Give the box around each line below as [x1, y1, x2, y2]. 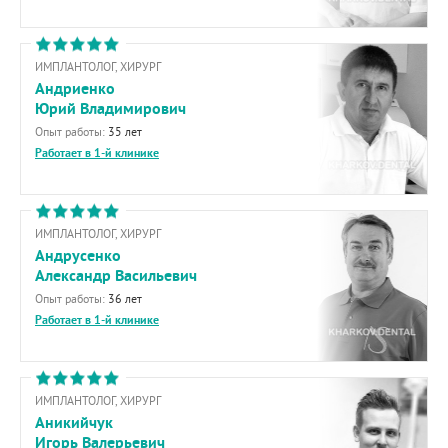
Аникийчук [35, 412, 113, 433]
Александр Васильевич [35, 265, 197, 286]
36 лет [108, 291, 142, 306]
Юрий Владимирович [35, 98, 186, 119]
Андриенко [35, 78, 115, 99]
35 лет [108, 124, 142, 139]
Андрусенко [35, 245, 121, 266]
